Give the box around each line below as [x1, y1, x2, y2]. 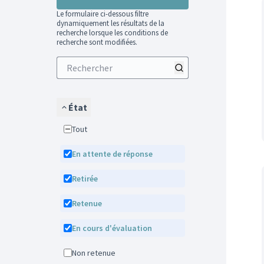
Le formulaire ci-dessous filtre [57, 9, 148, 19]
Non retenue [77, 247, 115, 258]
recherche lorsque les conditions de [57, 28, 168, 38]
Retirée [77, 173, 98, 184]
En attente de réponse [76, 148, 153, 159]
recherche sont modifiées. [57, 37, 137, 47]
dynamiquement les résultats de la [57, 18, 164, 28]
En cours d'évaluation [76, 223, 152, 233]
